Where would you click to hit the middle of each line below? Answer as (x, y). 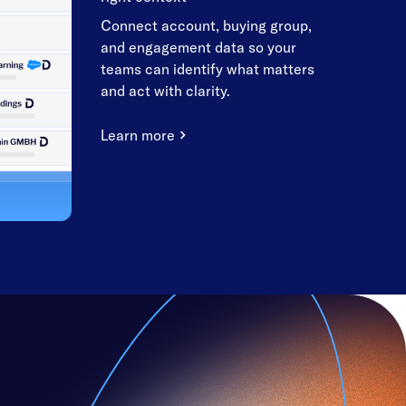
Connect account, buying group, (206, 26)
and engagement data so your (198, 48)
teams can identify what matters (208, 69)
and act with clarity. (165, 91)
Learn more (138, 135)
